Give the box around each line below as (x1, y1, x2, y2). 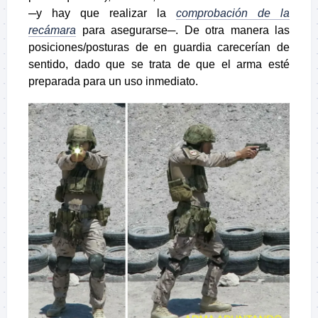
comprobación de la (176, 7, 290, 20)
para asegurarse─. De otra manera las (76, 24, 290, 37)
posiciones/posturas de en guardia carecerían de (28, 41, 290, 54)
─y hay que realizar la (28, 7, 176, 20)
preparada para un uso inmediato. (28, 75, 198, 88)
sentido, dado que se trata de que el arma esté (28, 58, 290, 71)
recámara (28, 24, 76, 37)
